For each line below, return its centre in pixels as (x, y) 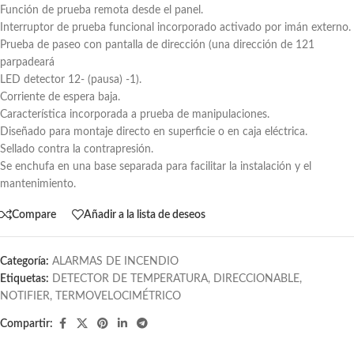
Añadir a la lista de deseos (145, 215)
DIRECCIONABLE (256, 279)
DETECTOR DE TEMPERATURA (130, 279)
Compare (34, 215)
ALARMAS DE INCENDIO (115, 262)
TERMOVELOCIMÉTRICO (118, 297)
